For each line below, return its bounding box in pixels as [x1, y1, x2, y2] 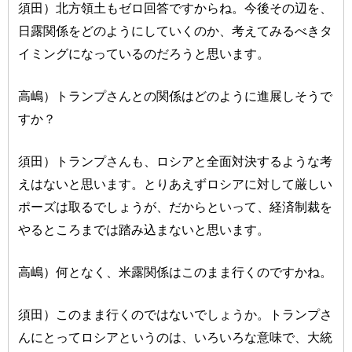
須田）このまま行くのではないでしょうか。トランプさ [18, 307, 333, 322]
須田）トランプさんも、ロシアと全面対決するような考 [18, 154, 333, 169]
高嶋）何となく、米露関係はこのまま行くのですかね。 [18, 265, 333, 280]
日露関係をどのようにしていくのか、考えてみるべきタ [18, 24, 333, 38]
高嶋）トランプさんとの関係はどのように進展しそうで [18, 89, 333, 104]
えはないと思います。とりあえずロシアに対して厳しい [18, 177, 333, 192]
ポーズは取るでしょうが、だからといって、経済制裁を [18, 200, 333, 214]
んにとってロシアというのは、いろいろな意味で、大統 [18, 330, 333, 345]
